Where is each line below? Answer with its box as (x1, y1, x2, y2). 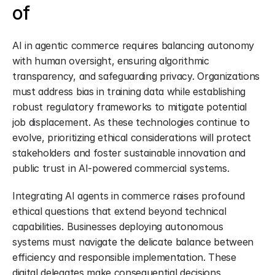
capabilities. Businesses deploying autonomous (12, 220, 223, 233)
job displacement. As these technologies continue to (12, 116, 250, 128)
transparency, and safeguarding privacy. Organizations (12, 70, 260, 82)
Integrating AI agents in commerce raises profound (12, 190, 245, 202)
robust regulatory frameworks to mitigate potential (12, 101, 247, 113)
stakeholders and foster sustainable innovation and (12, 147, 246, 159)
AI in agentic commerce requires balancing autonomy (12, 39, 254, 52)
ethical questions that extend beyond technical (12, 205, 227, 217)
